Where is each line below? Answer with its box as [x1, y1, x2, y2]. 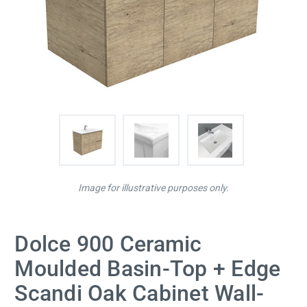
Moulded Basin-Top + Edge [14, 256, 281, 282]
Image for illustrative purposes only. [78, 182, 229, 194]
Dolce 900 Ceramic [14, 231, 202, 258]
